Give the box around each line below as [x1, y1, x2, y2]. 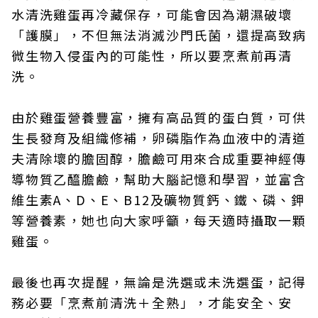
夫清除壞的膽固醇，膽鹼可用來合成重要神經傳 [11, 149, 307, 168]
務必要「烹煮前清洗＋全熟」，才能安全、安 [11, 293, 292, 312]
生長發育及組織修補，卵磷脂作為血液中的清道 [11, 128, 307, 147]
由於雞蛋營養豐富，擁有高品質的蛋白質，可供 [11, 108, 307, 126]
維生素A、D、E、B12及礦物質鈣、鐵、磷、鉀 [11, 190, 305, 209]
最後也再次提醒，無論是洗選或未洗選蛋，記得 [11, 273, 307, 291]
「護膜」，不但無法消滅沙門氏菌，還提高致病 [11, 26, 307, 44]
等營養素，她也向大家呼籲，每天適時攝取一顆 [11, 211, 307, 229]
